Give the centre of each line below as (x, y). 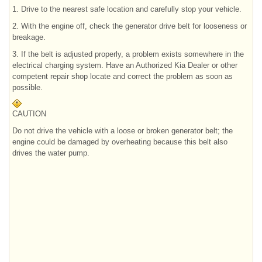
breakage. (29, 37)
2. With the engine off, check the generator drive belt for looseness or (130, 26)
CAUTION (29, 113)
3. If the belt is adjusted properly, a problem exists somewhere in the (128, 54)
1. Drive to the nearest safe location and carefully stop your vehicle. (127, 9)
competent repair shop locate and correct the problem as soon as (123, 76)
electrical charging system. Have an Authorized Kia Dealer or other (125, 65)
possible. (27, 87)
